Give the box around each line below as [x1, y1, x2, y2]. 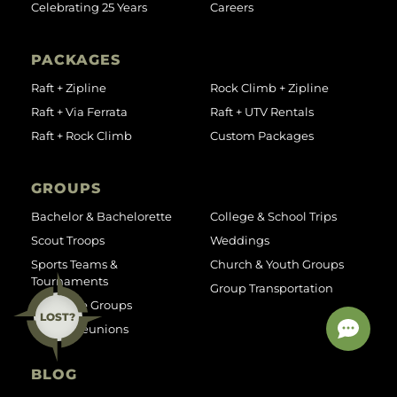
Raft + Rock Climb [31, 128, 132, 143]
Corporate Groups [31, 297, 132, 312]
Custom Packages [209, 128, 314, 143]
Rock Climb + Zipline [209, 80, 329, 95]
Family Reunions [31, 321, 128, 336]
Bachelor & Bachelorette [31, 208, 172, 223]
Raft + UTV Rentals [209, 104, 314, 119]
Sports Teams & [31, 256, 118, 271]
